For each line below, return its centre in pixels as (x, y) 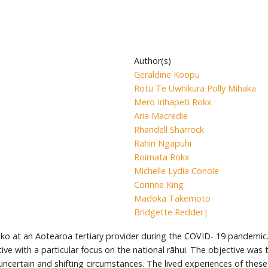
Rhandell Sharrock (169, 129)
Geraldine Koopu (167, 74)
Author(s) (153, 60)
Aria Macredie (161, 115)
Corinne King (159, 184)
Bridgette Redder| (171, 212)
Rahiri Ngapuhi (163, 143)
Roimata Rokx (162, 157)
